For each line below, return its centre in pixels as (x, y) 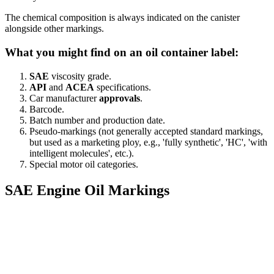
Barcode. (47, 109)
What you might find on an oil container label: (122, 52)
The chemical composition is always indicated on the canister (122, 18)
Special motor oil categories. (84, 164)
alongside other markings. (54, 29)
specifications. (123, 87)
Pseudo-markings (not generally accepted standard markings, (146, 131)
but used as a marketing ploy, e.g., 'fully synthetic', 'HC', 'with (148, 142)
